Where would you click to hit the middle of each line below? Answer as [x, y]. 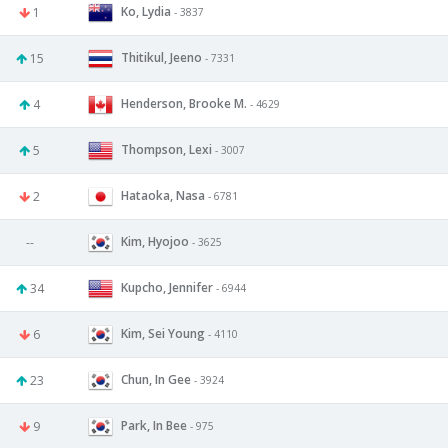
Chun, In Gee [156, 379]
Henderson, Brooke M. [184, 103]
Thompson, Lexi [166, 149]
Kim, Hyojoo [155, 241]
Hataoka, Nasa [163, 195]
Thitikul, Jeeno [161, 57]
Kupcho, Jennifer [167, 287]
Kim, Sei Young [163, 333]
